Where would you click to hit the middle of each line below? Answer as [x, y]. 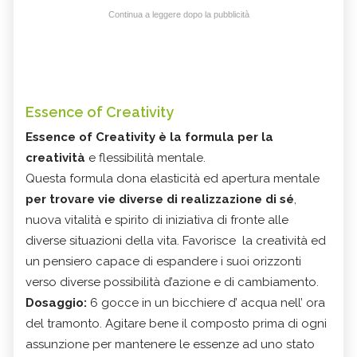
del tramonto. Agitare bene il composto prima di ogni [176, 324]
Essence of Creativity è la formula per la [149, 137]
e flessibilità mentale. [147, 158]
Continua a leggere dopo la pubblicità [178, 15]
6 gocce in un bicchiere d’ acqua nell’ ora [206, 303]
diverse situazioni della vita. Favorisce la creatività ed [176, 241]
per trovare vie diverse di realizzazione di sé [160, 200]
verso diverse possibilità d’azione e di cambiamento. [172, 282]
